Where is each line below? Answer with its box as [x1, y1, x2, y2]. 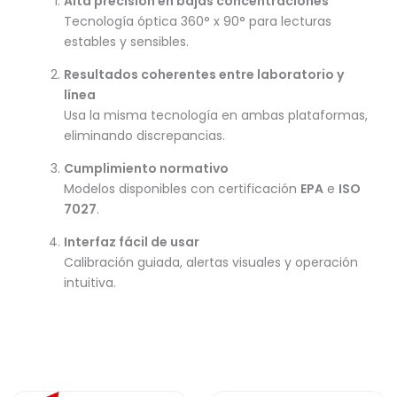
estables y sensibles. [64, 33, 189, 51]
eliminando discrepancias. [64, 127, 225, 145]
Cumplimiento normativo [64, 160, 229, 178]
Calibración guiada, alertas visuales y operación [64, 253, 358, 272]
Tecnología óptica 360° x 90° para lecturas [64, 12, 331, 31]
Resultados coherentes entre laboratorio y [64, 66, 344, 84]
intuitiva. [64, 274, 116, 292]
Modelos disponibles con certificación [64, 180, 300, 198]
